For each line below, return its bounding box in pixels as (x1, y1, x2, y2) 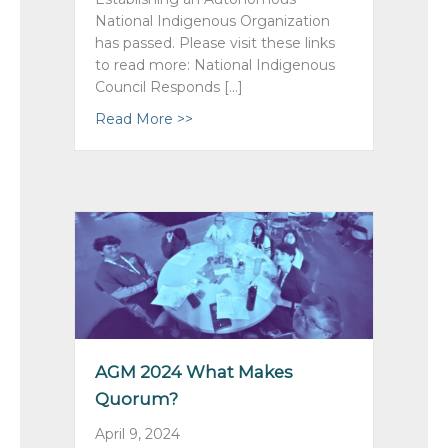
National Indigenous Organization (95, 11, 330, 30)
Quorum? (95, 388, 178, 409)
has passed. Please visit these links (95, 33, 335, 52)
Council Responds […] (95, 77, 243, 96)
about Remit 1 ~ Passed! (193, 109, 362, 128)
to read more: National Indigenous (95, 55, 335, 74)
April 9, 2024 (95, 424, 180, 443)
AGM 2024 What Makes (95, 361, 293, 382)
